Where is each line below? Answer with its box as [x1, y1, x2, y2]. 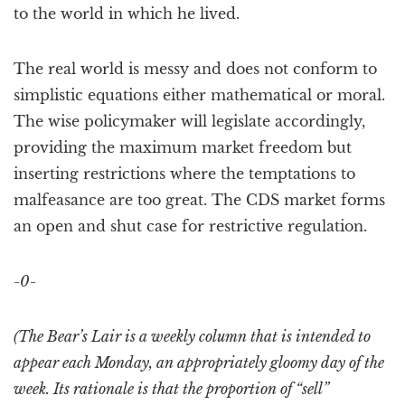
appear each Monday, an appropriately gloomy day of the [14, 353, 384, 372]
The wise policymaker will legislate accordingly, [14, 112, 365, 130]
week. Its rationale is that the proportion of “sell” [14, 380, 329, 398]
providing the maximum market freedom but [14, 138, 352, 156]
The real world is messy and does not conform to [14, 60, 377, 78]
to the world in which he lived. [14, 5, 240, 23]
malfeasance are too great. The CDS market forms [14, 191, 385, 209]
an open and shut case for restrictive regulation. [14, 217, 367, 235]
